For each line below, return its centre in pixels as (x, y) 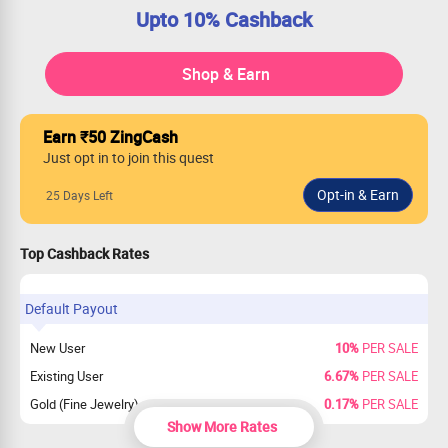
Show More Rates (221, 426)
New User (57, 348)
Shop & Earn (226, 74)
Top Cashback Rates (84, 253)
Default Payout (71, 308)
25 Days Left (79, 194)
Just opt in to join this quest (128, 157)
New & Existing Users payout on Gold (133, 432)
